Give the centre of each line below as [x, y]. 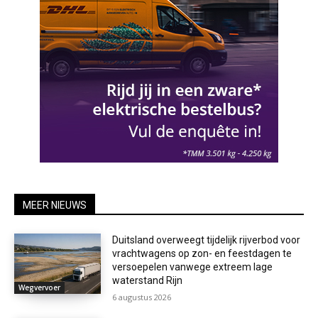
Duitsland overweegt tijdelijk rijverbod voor [207, 240]
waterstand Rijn [148, 280]
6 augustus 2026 [142, 297]
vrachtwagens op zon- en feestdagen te [202, 253]
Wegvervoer [39, 288]
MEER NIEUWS [55, 205]
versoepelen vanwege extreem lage [193, 267]
